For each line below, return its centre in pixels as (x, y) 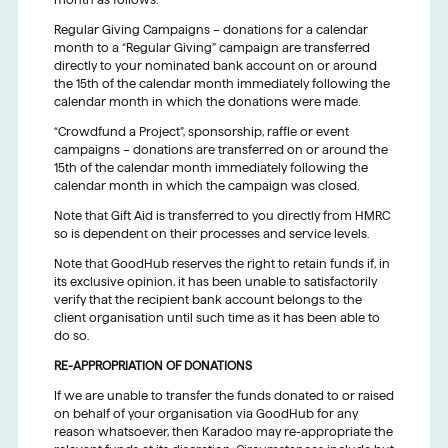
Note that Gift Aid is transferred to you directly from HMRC (221, 216)
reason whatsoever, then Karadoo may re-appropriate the (223, 432)
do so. (71, 336)
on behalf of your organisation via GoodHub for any (205, 414)
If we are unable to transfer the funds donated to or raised (223, 396)
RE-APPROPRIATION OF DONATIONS (152, 366)
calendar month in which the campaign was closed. (206, 186)
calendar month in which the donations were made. (206, 102)
